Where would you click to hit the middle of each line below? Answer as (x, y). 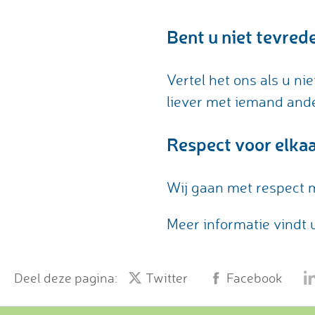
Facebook (255, 277)
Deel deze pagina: (66, 277)
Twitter (167, 277)
